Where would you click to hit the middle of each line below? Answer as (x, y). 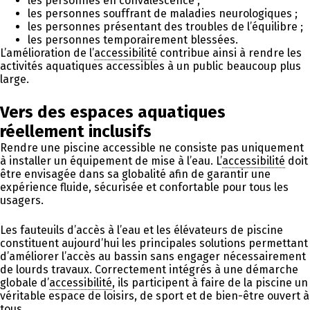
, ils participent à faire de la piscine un (210, 282)
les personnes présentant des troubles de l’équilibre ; (165, 26)
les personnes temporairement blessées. (133, 39)
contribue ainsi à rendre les (229, 53)
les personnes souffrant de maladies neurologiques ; (163, 13)
